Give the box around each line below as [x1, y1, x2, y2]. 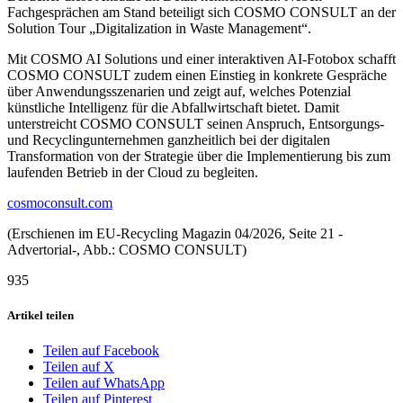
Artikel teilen [7, 308, 74, 322]
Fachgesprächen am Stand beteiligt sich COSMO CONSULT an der [7, 4, 396, 20]
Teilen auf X [43, 359, 114, 375]
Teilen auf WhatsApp [43, 375, 165, 391]
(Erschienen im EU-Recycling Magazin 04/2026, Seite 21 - [7, 225, 343, 241]
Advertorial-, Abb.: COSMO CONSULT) [7, 241, 246, 257]
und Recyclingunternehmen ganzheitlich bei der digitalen [7, 131, 330, 148]
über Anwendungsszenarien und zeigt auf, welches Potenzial [7, 83, 351, 99]
